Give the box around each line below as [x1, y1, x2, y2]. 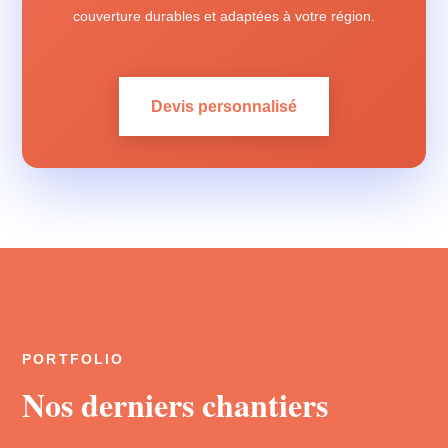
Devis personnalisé [151, 98, 297, 115]
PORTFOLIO [22, 352, 124, 367]
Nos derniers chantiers [22, 381, 329, 428]
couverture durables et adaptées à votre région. [73, 8, 375, 24]
